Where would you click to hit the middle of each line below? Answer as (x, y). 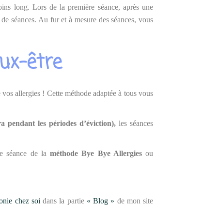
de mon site (134, 201)
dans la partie (63, 201)
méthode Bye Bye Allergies (96, 153)
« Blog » (101, 201)
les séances (134, 123)
